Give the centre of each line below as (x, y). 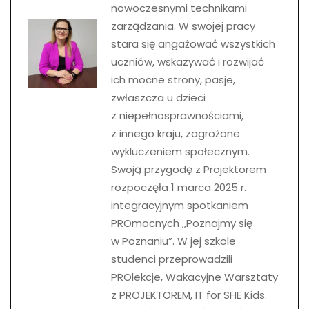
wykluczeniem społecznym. (180, 151)
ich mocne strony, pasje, (173, 79)
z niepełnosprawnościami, (177, 115)
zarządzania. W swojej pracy (183, 26)
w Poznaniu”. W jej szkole (173, 241)
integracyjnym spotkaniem (180, 205)
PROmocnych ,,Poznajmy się (182, 223)
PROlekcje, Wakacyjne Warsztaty (195, 277)
